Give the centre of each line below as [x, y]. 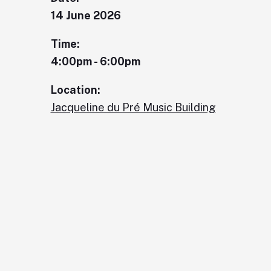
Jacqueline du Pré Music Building [133, 107]
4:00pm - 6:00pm [95, 61]
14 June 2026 [86, 15]
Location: [75, 90]
